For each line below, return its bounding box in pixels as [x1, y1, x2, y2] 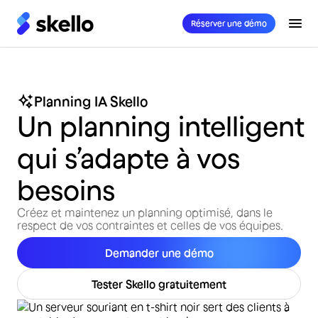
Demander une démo [104, 246, 214, 259]
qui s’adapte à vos [17, 142, 240, 174]
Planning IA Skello [34, 94, 148, 109]
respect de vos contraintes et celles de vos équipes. [17, 219, 283, 231]
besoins [17, 174, 115, 206]
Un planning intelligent [17, 110, 305, 142]
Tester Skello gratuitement [92, 278, 226, 290]
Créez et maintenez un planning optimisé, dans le [17, 206, 273, 219]
